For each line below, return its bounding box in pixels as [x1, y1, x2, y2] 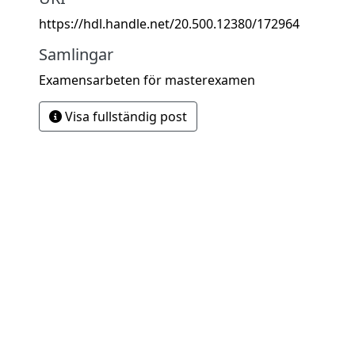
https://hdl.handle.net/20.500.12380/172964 [39, 14, 300, 32]
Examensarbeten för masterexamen [39, 71, 255, 89]
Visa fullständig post [62, 107, 187, 125]
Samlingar [39, 43, 113, 65]
